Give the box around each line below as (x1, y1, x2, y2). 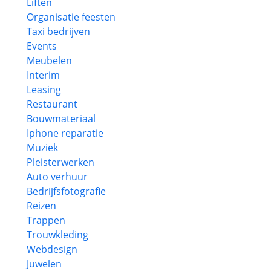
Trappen (27, 214, 65, 227)
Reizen (27, 199, 56, 212)
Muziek (27, 141, 58, 154)
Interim (27, 68, 60, 82)
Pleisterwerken (27, 155, 94, 169)
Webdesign (27, 243, 77, 256)
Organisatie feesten (27, 10, 116, 24)
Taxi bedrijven (27, 25, 90, 38)
